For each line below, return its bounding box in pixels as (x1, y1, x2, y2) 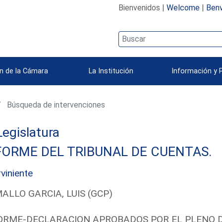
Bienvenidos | (118, 2, 166, 12)
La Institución (89, 66, 133, 75)
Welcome (166, 2, 200, 12)
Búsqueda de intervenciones (5, 100, 106, 110)
